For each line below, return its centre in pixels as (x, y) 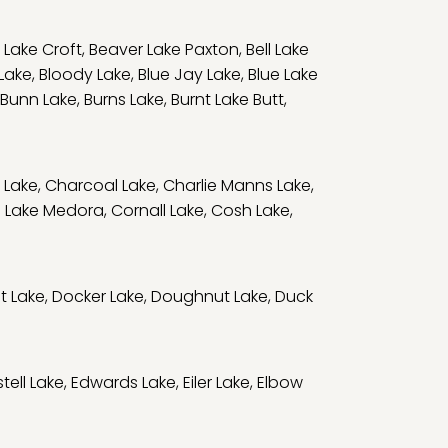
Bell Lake (277, 49)
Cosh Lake (250, 210)
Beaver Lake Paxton (164, 49)
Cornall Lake (157, 210)
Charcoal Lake (100, 185)
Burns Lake (124, 99)
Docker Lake (98, 296)
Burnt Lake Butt (227, 99)
